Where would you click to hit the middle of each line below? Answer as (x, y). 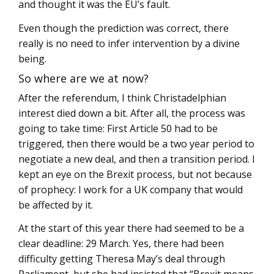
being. (32, 58)
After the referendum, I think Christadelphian (122, 98)
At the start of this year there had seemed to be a (131, 228)
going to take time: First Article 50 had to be (118, 128)
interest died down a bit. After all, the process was (132, 113)
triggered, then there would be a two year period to (136, 143)
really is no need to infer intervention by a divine (129, 43)
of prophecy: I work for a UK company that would (131, 189)
